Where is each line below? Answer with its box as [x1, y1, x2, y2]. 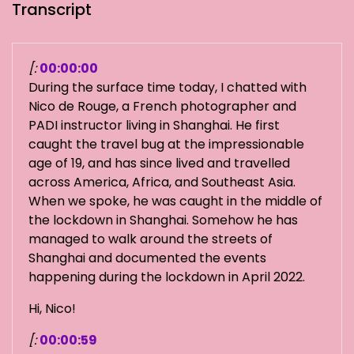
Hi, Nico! [28, 299, 76, 318]
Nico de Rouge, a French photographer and [28, 97, 296, 116]
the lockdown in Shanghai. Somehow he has [28, 211, 298, 230]
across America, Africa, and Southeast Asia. [28, 173, 296, 192]
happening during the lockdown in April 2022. [28, 268, 305, 287]
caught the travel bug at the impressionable [28, 135, 304, 154]
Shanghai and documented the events [28, 249, 266, 268]
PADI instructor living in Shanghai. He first [28, 116, 280, 135]
